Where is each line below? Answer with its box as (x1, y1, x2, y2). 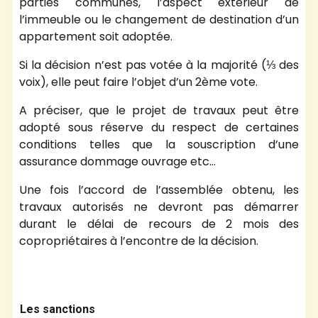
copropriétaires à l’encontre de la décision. (19, 232, 258, 249)
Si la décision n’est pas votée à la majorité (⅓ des (19, 56, 299, 73)
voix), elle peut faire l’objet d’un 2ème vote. (19, 73, 261, 90)
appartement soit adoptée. (19, 28, 172, 45)
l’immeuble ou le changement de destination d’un (19, 11, 299, 28)
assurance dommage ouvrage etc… (19, 153, 216, 170)
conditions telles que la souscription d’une (19, 136, 299, 153)
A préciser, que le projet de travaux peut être (19, 102, 299, 119)
